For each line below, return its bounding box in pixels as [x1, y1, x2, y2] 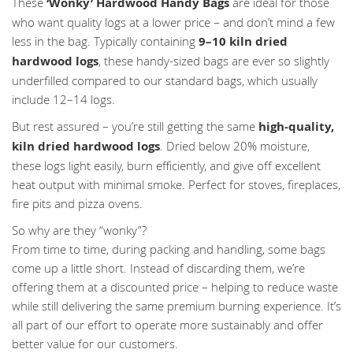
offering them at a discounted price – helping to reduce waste [12, 278, 338, 295]
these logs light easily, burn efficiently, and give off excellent [12, 157, 321, 173]
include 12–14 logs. [12, 91, 115, 107]
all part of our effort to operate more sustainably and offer [12, 316, 323, 333]
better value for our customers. [12, 335, 178, 351]
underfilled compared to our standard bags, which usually [12, 72, 318, 88]
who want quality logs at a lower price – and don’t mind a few [12, 13, 335, 30]
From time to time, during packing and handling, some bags [12, 240, 325, 257]
